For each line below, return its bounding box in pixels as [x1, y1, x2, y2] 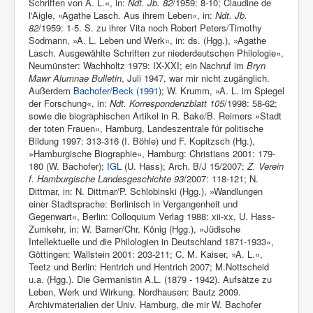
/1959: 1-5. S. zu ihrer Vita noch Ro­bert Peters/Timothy [38, 21, 262, 35]
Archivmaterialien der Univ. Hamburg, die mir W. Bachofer [29, 298, 261, 312]
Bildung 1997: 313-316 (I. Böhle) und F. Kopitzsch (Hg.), [29, 134, 255, 148]
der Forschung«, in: [29, 96, 110, 110]
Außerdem [29, 84, 73, 98]
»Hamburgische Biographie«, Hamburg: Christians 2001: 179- [29, 147, 275, 161]
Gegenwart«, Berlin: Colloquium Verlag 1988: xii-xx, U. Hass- [29, 210, 275, 224]
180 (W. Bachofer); [29, 159, 107, 173]
